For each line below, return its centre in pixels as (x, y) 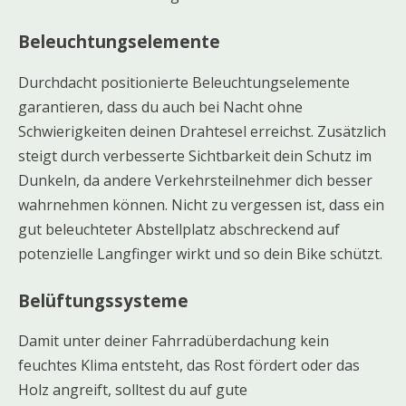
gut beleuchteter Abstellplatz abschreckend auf (179, 229)
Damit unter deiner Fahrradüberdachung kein (174, 341)
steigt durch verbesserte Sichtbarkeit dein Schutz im (195, 155)
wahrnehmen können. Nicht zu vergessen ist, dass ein (201, 204)
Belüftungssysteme (103, 300)
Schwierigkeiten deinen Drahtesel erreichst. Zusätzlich (202, 131)
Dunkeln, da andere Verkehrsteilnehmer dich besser (195, 180)
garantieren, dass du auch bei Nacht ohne (160, 106)
